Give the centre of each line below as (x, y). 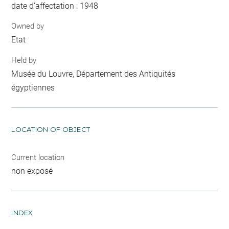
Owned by (28, 26)
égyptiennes (33, 87)
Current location (38, 157)
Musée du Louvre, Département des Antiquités (94, 74)
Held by (24, 60)
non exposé (32, 171)
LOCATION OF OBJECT (51, 129)
